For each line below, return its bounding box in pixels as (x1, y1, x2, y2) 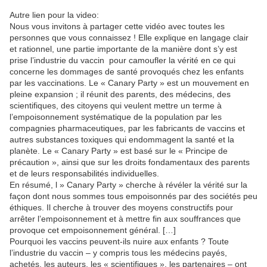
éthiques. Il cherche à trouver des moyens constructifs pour (10, 203, 233, 213)
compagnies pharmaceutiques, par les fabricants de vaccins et (10, 123, 245, 133)
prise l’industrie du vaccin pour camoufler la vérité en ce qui (10, 55, 235, 66)
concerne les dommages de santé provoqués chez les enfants (10, 67, 244, 77)
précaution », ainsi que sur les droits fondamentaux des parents (10, 157, 250, 167)
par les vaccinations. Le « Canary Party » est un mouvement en (10, 78, 249, 88)
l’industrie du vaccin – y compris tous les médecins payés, (10, 248, 227, 258)
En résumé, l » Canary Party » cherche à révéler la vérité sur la (10, 180, 247, 190)
